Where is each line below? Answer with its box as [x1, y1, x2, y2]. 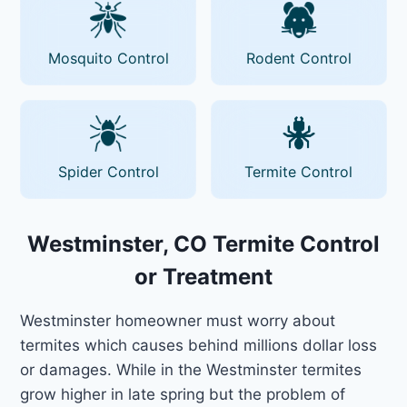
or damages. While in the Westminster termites [20, 360, 362, 379]
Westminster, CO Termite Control [27, 230, 380, 257]
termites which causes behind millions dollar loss [20, 335, 378, 354]
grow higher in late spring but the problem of [20, 384, 346, 403]
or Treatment [134, 263, 273, 290]
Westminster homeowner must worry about [20, 311, 336, 330]
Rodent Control [245, 48, 352, 67]
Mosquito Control [47, 48, 169, 67]
